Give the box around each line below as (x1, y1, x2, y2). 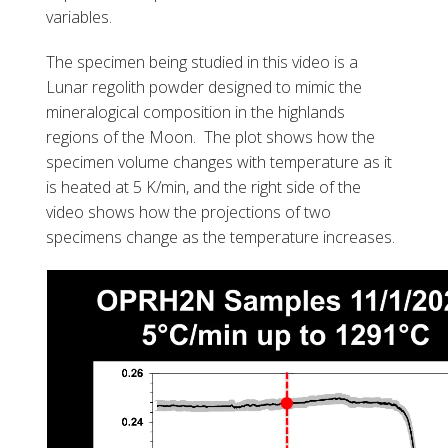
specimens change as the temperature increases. (46, 226, 396, 249)
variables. (46, 6, 113, 29)
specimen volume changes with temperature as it (46, 151, 393, 174)
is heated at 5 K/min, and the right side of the (46, 176, 362, 199)
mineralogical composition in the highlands (46, 101, 346, 124)
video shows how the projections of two (46, 201, 332, 224)
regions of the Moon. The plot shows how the (46, 126, 376, 149)
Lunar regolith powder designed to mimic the (46, 76, 363, 99)
